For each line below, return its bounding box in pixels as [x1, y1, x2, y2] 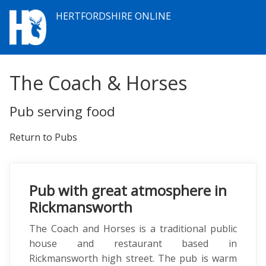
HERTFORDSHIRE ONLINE [55, 9, 171, 23]
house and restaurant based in [29, 237, 237, 250]
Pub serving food [9, 102, 115, 121]
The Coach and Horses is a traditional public [29, 222, 237, 235]
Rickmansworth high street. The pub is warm [29, 252, 237, 265]
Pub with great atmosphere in [29, 180, 227, 200]
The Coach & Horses [9, 70, 187, 96]
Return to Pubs [9, 131, 77, 144]
